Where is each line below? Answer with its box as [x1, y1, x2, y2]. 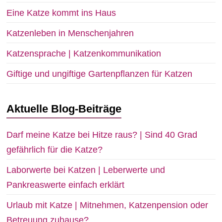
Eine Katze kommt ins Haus [6, 8, 116, 18]
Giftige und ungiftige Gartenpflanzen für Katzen [6, 69, 193, 79]
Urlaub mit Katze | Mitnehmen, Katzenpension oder [6, 200, 209, 211]
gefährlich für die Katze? [6, 145, 103, 155]
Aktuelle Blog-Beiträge [6, 103, 122, 115]
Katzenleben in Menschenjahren [6, 28, 134, 39]
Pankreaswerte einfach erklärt [6, 180, 125, 190]
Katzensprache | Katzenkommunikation [6, 49, 162, 59]
